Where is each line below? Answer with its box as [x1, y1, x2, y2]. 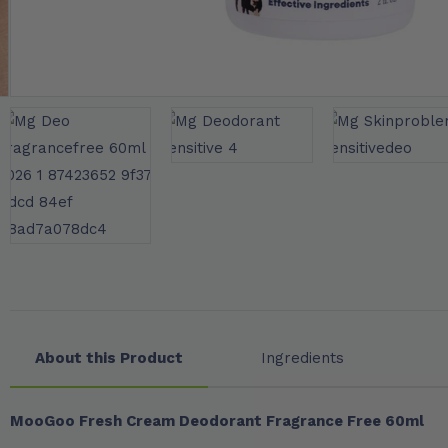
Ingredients [260, 349, 344, 367]
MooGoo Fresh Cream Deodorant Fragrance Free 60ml [10, 412, 424, 430]
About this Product [35, 349, 183, 367]
